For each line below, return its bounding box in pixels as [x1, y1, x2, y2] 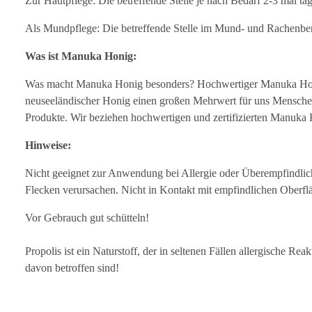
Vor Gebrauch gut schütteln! [25, 211, 152, 224]
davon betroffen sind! [25, 261, 119, 274]
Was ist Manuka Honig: [25, 49, 136, 62]
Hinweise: [25, 139, 71, 151]
